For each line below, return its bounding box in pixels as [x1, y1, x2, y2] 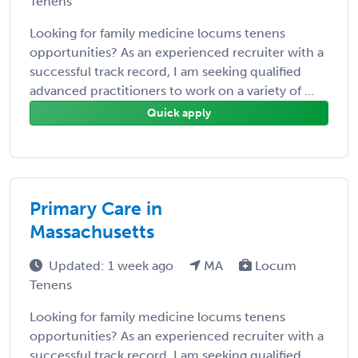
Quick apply [147, 105, 211, 120]
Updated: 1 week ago [49, 257, 177, 273]
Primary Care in [30, 197, 162, 220]
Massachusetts [30, 220, 154, 243]
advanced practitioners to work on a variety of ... [30, 82, 314, 98]
